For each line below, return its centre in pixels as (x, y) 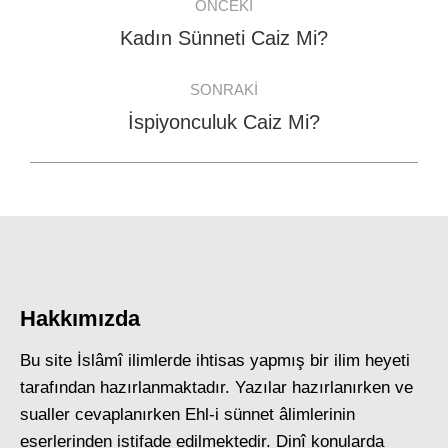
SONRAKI (224, 89)
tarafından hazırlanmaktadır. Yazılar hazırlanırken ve (216, 387)
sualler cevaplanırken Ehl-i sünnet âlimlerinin (187, 414)
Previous (256, 36)
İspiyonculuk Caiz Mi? (224, 122)
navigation (115, 34)
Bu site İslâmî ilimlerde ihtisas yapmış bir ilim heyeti (215, 360)
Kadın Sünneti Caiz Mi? (224, 38)
